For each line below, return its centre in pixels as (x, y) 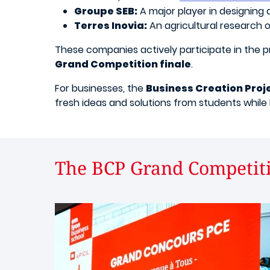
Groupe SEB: (106, 11)
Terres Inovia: (111, 26)
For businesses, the (100, 88)
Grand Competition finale (123, 64)
